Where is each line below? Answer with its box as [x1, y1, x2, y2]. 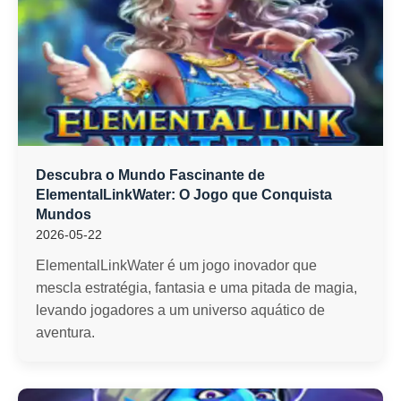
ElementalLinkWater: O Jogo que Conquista [36, 187, 332, 202]
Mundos [36, 207, 91, 222]
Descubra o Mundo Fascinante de [36, 167, 265, 183]
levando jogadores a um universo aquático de [36, 303, 325, 318]
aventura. [36, 325, 95, 340]
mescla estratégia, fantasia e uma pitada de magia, [36, 280, 357, 295]
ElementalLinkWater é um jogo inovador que [36, 258, 317, 273]
